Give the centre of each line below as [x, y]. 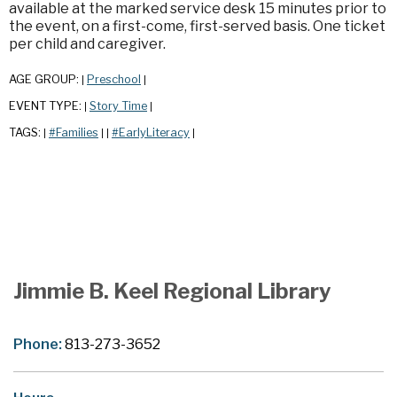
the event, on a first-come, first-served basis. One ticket [197, 27]
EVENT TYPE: [47, 106]
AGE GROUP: [45, 80]
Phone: [39, 345]
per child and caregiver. [87, 44]
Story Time [118, 106]
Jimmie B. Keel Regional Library [172, 292]
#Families [74, 133]
